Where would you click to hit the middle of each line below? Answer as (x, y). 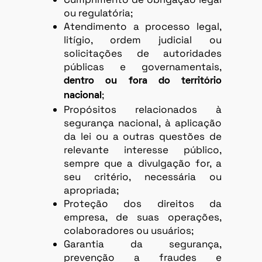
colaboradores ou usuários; (129, 231)
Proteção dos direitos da (143, 204)
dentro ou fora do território (143, 82)
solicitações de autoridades (143, 54)
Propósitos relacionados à (143, 110)
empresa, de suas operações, (143, 217)
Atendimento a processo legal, (143, 27)
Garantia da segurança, (143, 244)
